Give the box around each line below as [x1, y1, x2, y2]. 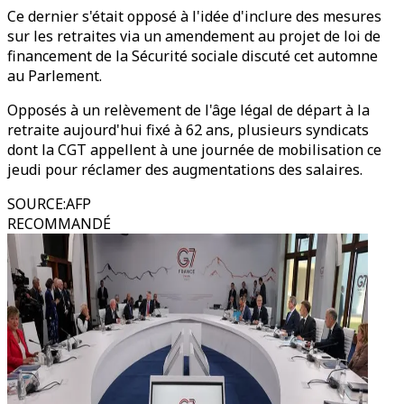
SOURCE [7, 194, 63, 214]
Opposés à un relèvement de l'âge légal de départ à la [7, 100, 370, 120]
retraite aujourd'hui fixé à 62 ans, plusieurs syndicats [7, 120, 369, 140]
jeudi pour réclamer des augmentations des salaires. [7, 160, 363, 179]
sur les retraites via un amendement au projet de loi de [7, 26, 381, 46]
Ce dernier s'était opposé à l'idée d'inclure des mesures [7, 6, 381, 26]
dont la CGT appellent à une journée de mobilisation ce [7, 140, 381, 160]
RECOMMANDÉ [7, 214, 111, 234]
